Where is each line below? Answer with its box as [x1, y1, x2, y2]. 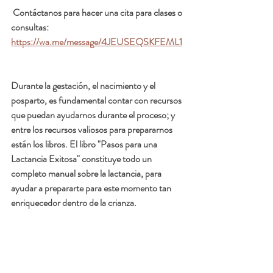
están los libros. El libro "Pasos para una [11, 137, 159, 152]
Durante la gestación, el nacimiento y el [11, 79, 157, 93]
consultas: [11, 20, 49, 35]
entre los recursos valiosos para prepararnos [11, 122, 174, 137]
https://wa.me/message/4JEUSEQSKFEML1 [11, 35, 182, 49]
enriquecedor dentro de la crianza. [11, 196, 136, 210]
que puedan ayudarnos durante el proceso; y [11, 108, 177, 122]
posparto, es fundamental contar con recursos [11, 93, 183, 108]
